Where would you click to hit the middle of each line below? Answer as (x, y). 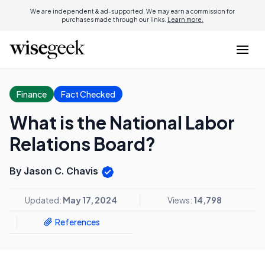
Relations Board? (83, 144)
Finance (32, 94)
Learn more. (185, 20)
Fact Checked (88, 94)
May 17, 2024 (90, 200)
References (77, 222)
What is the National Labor (122, 122)
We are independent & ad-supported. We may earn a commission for (132, 11)
